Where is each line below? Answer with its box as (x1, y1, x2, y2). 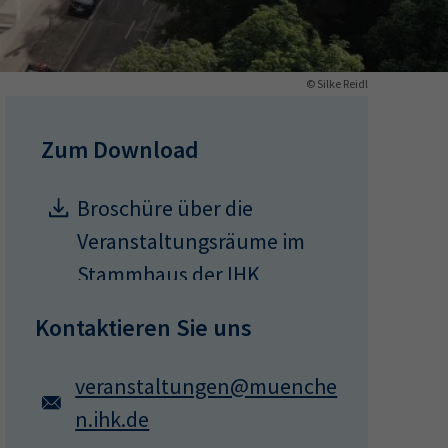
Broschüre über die (77, 194, 254, 222)
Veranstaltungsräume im (77, 227, 306, 255)
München (77, 293, 166, 321)
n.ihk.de (75, 405, 150, 433)
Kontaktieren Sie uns (35, 312, 253, 343)
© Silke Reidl (306, 76, 368, 91)
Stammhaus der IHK (77, 260, 261, 288)
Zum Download (41, 134, 200, 165)
